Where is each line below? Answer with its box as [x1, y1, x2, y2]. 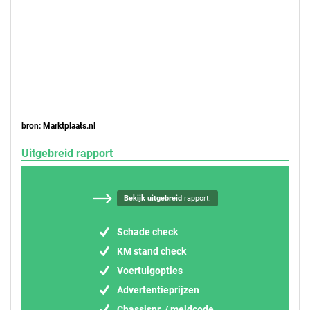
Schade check [117, 226, 178, 237]
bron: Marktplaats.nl [21, 120, 95, 131]
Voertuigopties [117, 264, 183, 276]
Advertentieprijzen [117, 284, 199, 295]
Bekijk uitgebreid [123, 193, 182, 203]
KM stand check [117, 245, 186, 257]
